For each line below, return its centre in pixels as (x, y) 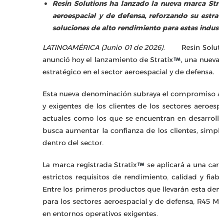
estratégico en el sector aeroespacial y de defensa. (128, 72)
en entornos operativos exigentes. (100, 214)
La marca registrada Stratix (90, 165)
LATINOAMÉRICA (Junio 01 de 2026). (112, 47)
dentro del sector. (73, 143)
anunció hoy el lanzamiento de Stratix (108, 60)
